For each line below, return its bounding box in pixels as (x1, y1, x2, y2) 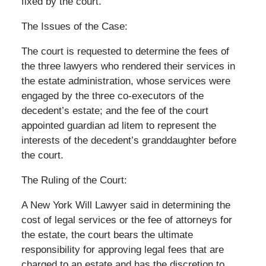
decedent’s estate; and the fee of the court (21, 104, 208, 116)
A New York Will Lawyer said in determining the (21, 199, 230, 211)
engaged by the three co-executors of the (21, 90, 204, 102)
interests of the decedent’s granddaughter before (21, 134, 236, 146)
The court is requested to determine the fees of (21, 45, 229, 57)
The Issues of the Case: (21, 20, 128, 32)
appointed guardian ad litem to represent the (21, 119, 216, 131)
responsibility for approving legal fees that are (21, 243, 224, 255)
